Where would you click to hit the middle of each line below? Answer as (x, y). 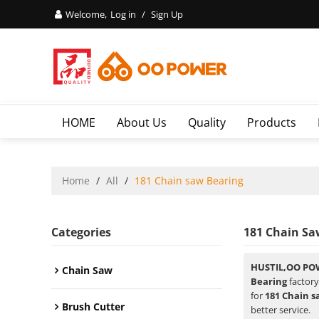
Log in (123, 14)
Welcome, (86, 14)
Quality (207, 123)
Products (272, 123)
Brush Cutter (93, 307)
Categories (81, 232)
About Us (142, 123)
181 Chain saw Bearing (189, 181)
